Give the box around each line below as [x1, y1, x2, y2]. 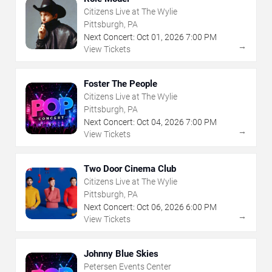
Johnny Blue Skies [84, 248, 158, 259]
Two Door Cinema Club [84, 163, 176, 174]
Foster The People [84, 78, 157, 89]
